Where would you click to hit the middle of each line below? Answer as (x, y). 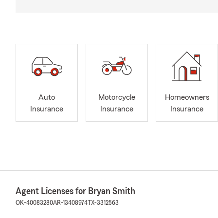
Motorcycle (117, 98)
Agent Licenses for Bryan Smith (75, 191)
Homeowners (187, 98)
